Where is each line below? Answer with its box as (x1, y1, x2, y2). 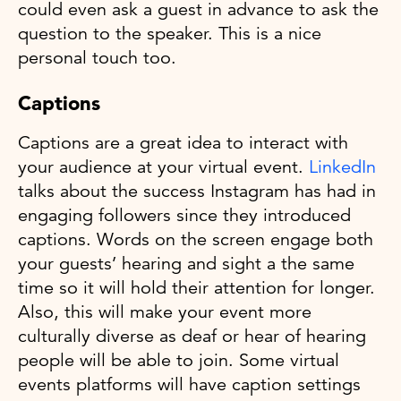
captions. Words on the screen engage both (18, 228, 373, 252)
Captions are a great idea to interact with (18, 132, 348, 155)
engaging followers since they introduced (18, 204, 351, 227)
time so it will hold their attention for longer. (18, 277, 375, 300)
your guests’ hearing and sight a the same (18, 252, 354, 276)
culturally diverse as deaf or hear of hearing (18, 325, 366, 348)
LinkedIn (309, 156, 376, 179)
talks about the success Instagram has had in (18, 180, 376, 203)
